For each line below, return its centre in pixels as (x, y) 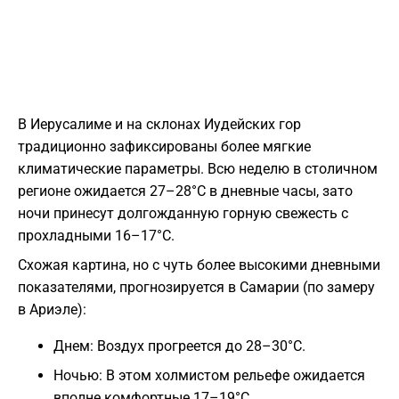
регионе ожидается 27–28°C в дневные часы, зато (185, 191)
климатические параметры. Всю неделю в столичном (198, 169)
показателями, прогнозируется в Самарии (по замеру (196, 288)
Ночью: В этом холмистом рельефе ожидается (209, 376)
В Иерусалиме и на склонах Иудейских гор (159, 125)
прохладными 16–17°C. (96, 236)
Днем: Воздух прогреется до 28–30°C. (179, 346)
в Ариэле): (52, 310)
